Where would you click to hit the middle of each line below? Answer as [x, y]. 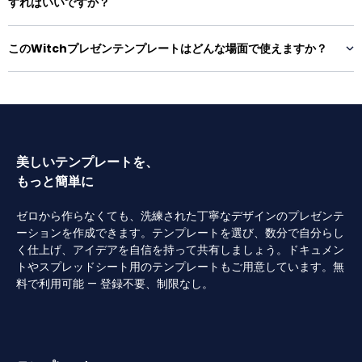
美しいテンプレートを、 [87, 162]
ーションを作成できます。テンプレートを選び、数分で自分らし [180, 233]
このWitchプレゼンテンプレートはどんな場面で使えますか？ [168, 48]
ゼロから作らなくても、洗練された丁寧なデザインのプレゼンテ [180, 216]
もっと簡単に [55, 181]
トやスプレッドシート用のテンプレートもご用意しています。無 [180, 267]
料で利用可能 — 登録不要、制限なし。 [115, 284]
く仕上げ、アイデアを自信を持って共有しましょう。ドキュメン [180, 250]
